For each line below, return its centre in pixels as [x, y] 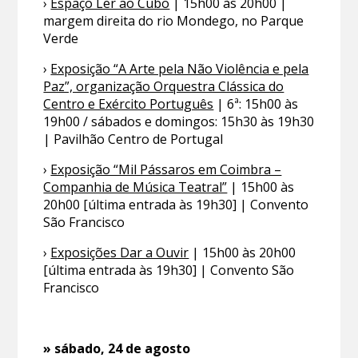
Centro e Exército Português [129, 104]
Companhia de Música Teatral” [135, 187]
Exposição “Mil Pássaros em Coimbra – [166, 170]
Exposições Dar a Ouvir [120, 253]
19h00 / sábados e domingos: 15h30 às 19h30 [179, 122]
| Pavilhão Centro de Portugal [133, 139]
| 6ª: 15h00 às [256, 104]
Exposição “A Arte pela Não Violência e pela [180, 69]
